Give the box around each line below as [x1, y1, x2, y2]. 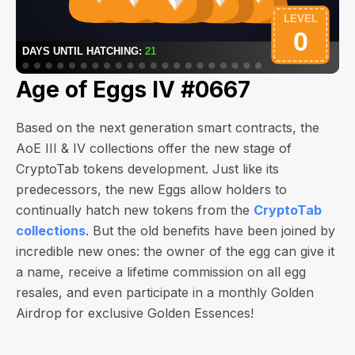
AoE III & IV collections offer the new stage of [16, 140, 292, 156]
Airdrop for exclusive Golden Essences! [16, 305, 254, 321]
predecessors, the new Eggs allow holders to [16, 181, 287, 197]
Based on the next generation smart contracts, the [16, 120, 319, 136]
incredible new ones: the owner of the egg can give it [16, 243, 334, 259]
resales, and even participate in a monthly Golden [16, 284, 314, 300]
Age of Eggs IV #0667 [16, 76, 250, 103]
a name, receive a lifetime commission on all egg [16, 264, 306, 280]
